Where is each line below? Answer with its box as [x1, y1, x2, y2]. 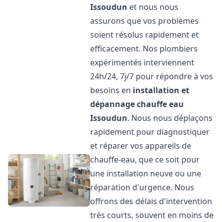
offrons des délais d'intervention [90, 196, 213, 207]
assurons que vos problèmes [90, 15, 199, 26]
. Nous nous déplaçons [127, 112, 213, 123]
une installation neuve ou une [90, 168, 202, 179]
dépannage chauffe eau [90, 99, 184, 110]
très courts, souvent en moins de [90, 210, 214, 221]
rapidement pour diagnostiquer [90, 126, 210, 137]
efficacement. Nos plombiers [90, 43, 198, 54]
